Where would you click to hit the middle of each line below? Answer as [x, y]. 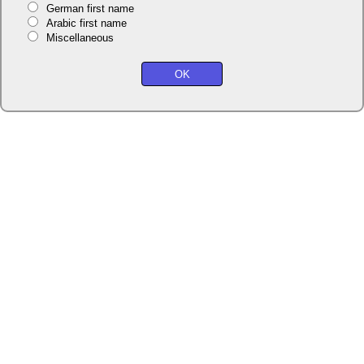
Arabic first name [86, 24]
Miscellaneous [80, 38]
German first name [90, 9]
